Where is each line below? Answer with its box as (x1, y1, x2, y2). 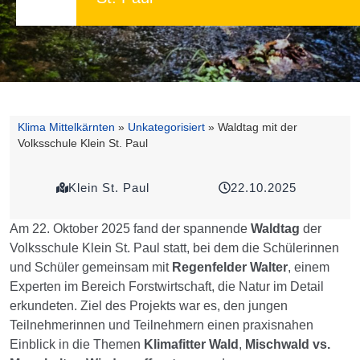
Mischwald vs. (245, 337, 330, 351)
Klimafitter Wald (144, 337, 239, 351)
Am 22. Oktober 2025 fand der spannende (10, 221, 251, 235)
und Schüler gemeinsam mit (10, 260, 172, 274)
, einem (288, 260, 329, 274)
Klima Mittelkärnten (18, 121, 115, 133)
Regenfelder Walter (172, 260, 288, 274)
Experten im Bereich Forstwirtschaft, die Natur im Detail (10, 279, 324, 293)
